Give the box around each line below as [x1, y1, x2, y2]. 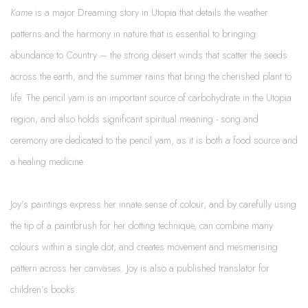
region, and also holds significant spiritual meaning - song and [10, 111, 258, 126]
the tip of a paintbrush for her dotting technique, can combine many [10, 218, 273, 233]
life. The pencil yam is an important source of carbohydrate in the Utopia [10, 90, 291, 105]
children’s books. [10, 282, 78, 297]
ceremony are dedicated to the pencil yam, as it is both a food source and [10, 133, 298, 148]
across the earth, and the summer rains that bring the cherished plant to [10, 69, 291, 84]
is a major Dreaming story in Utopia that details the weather [35, 5, 268, 20]
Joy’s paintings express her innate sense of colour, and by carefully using [10, 197, 296, 212]
